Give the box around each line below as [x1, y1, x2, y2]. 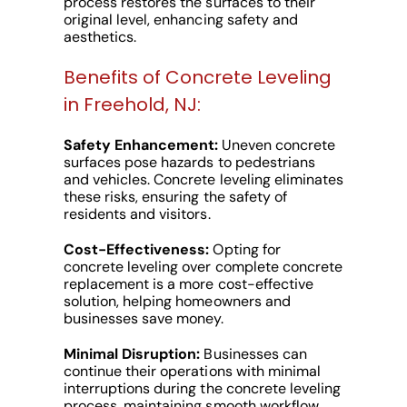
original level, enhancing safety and [63, 10, 298, 30]
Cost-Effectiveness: [63, 240, 210, 260]
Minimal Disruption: [63, 344, 201, 364]
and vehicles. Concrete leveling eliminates [63, 170, 343, 190]
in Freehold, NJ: [63, 92, 201, 118]
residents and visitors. [63, 204, 211, 224]
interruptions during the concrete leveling [63, 379, 341, 399]
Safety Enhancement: [63, 135, 219, 155]
